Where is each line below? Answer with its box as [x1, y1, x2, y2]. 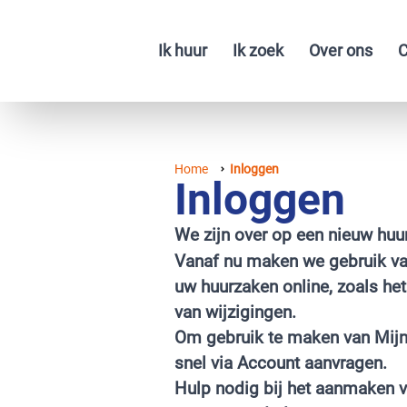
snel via [174, 352, 237, 373]
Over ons [309, 41, 372, 60]
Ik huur [158, 41, 207, 60]
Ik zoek [233, 41, 283, 60]
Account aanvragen [237, 352, 382, 373]
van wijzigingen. [174, 302, 296, 323]
